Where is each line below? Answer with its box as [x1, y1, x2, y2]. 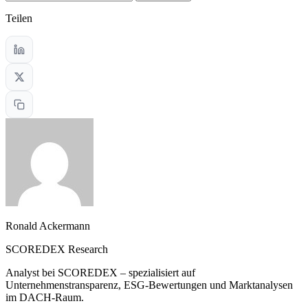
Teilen [5, 12, 32, 25]
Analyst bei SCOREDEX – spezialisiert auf [5, 267, 195, 279]
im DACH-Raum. [5, 291, 84, 304]
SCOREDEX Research [5, 243, 108, 256]
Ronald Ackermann [5, 220, 90, 232]
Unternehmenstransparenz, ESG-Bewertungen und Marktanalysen [5, 279, 293, 291]
